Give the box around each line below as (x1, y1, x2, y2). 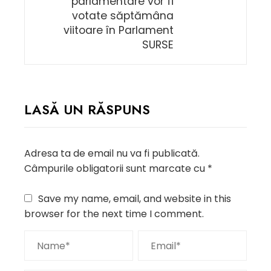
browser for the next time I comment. (24, 207, 204, 221)
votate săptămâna (72, 8, 174, 23)
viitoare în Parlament (64, 23, 174, 38)
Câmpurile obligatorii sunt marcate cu (24, 162, 207, 175)
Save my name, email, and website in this (38, 192, 231, 206)
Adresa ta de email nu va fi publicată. (24, 146, 200, 160)
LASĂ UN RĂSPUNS (24, 100, 150, 119)
